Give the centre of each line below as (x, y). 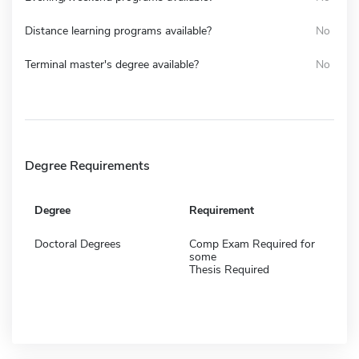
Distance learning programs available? (118, 30)
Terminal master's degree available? (112, 64)
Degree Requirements (87, 165)
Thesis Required (229, 269)
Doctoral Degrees (78, 244)
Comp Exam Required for (252, 244)
